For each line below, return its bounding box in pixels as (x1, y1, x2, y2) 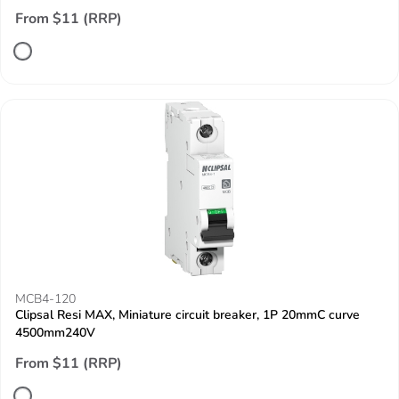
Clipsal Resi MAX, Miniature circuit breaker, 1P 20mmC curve (15, 306, 360, 323)
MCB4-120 (15, 290, 76, 307)
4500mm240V (15, 324, 95, 341)
